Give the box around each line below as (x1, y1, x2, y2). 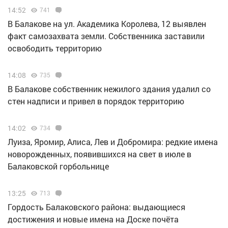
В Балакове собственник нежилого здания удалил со (8, 83, 211, 95)
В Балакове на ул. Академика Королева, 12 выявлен (8, 18, 206, 30)
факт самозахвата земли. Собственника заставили (8, 31, 205, 42)
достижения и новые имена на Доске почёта (8, 214, 179, 225)
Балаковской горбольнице (8, 161, 109, 172)
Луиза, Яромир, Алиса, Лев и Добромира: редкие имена (8, 136, 218, 148)
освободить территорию (8, 43, 102, 54)
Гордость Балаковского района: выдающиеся (8, 202, 185, 213)
